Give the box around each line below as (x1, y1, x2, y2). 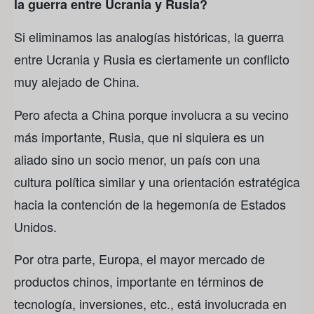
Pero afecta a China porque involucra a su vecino (14, 104, 289, 123)
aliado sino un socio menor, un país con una (14, 149, 260, 168)
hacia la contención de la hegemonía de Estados (14, 194, 286, 213)
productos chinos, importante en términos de (14, 271, 264, 290)
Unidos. (14, 217, 57, 235)
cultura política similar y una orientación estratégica (14, 172, 300, 191)
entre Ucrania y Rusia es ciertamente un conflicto (14, 50, 289, 69)
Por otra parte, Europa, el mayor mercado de (14, 249, 265, 268)
